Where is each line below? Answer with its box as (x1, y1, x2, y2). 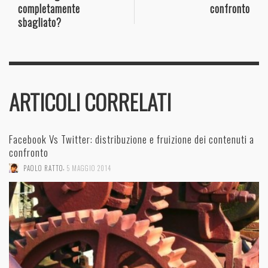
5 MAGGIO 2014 (66, 163, 111, 173)
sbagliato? (18, 13, 62, 30)
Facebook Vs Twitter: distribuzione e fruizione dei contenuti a (9, 131, 254, 147)
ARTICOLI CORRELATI (9, 85, 171, 118)
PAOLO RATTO (23, 163, 63, 173)
